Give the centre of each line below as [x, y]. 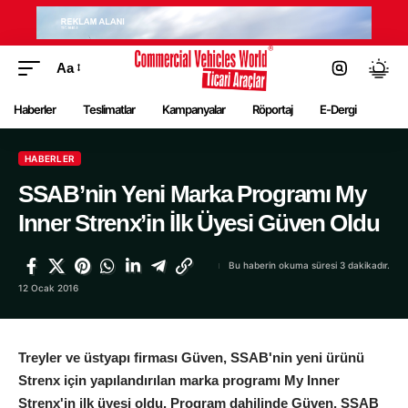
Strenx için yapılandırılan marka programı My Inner [179, 380]
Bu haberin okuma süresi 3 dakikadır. [309, 265]
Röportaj [272, 110]
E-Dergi [338, 110]
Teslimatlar [109, 110]
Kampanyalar [194, 110]
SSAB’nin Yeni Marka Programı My [192, 194]
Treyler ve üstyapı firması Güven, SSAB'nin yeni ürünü [191, 357]
